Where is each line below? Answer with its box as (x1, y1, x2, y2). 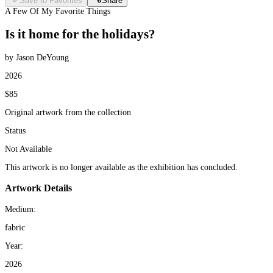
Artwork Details (5, 182, 72, 194)
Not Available (5, 144, 52, 154)
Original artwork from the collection (5, 107, 131, 117)
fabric (5, 222, 25, 232)
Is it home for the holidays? (5, 27, 155, 42)
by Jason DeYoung (5, 52, 69, 62)
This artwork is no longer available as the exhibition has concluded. (5, 162, 238, 172)
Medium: (5, 204, 36, 214)
